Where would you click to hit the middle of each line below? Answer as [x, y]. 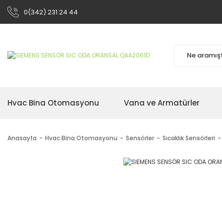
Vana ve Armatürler [162, 103]
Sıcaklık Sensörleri [189, 138]
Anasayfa [22, 138]
